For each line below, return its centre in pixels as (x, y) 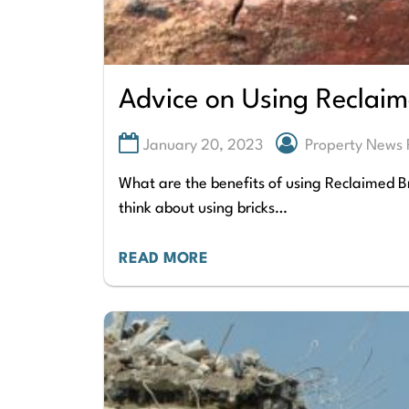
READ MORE (163, 258)
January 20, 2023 (203, 146)
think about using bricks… (203, 208)
